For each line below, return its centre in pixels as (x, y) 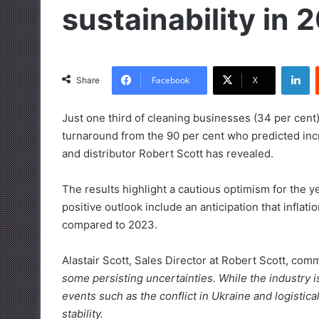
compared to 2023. (110, 225)
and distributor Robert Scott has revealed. (168, 154)
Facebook (171, 80)
